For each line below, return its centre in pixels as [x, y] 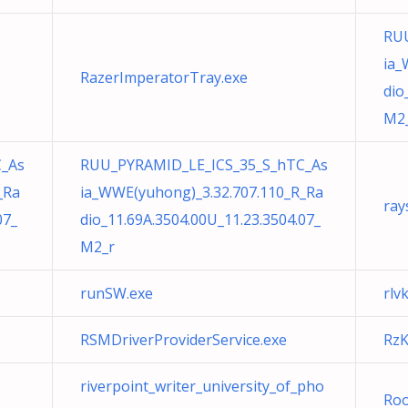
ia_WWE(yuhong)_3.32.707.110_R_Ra [202, 192]
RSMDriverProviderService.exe [184, 340]
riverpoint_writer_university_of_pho [202, 386]
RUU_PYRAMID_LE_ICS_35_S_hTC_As [204, 165]
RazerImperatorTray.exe [164, 77]
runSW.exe [117, 293]
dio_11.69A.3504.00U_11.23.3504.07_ [200, 219]
